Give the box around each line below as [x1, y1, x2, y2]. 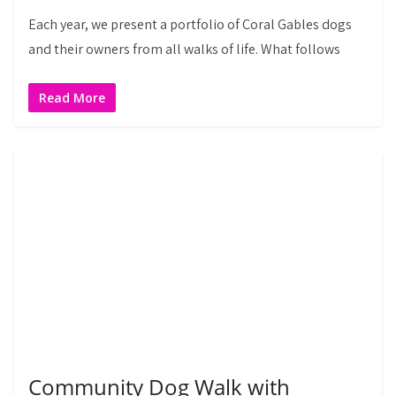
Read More [39, 89, 105, 107]
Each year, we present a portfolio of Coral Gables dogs [28, 15, 352, 34]
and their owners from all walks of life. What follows [28, 40, 340, 59]
